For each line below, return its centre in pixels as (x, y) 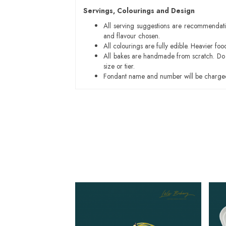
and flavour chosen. (132, 36)
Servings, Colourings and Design (139, 11)
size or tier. (119, 66)
